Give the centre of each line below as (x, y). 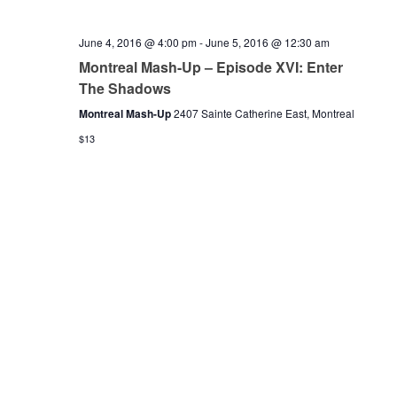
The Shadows (125, 89)
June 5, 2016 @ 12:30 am (267, 43)
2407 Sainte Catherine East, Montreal (264, 113)
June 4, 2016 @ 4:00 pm (137, 43)
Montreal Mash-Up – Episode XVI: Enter (210, 67)
